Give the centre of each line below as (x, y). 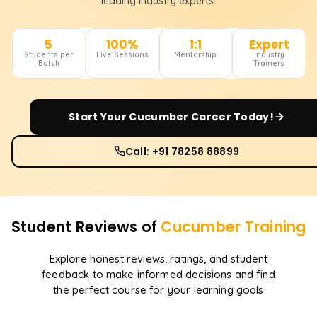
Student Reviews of (86, 226)
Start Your (99, 116)
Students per (49, 54)
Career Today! (231, 116)
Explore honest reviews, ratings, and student (158, 258)
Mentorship (196, 54)
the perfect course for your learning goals (158, 289)
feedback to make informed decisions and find (158, 274)
